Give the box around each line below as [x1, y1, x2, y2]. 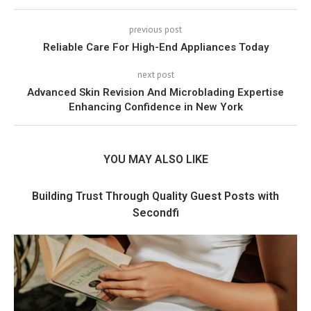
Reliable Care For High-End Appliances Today [42, 41, 269, 53]
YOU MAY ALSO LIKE [103, 153, 208, 166]
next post [137, 69, 174, 81]
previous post [129, 24, 182, 35]
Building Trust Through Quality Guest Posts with [32, 190, 279, 203]
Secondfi [132, 206, 179, 219]
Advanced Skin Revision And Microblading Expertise [27, 86, 284, 99]
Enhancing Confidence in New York [68, 101, 243, 113]
